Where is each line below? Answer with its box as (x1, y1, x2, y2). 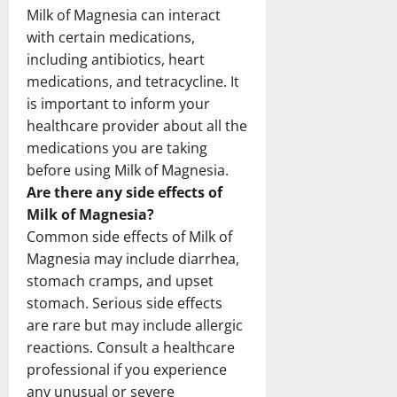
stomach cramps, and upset (27, 270, 214, 291)
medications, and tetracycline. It (27, 71, 239, 91)
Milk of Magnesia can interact (27, 4, 221, 25)
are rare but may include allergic (27, 315, 243, 335)
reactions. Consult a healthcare (27, 337, 235, 357)
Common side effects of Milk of (27, 226, 232, 246)
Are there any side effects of (27, 182, 222, 202)
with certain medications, (27, 27, 195, 47)
